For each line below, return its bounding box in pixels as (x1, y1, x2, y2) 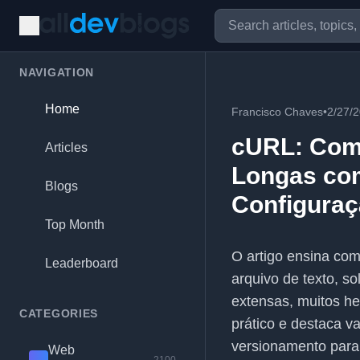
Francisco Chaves (231, 105, 323, 118)
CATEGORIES (19, 307, 98, 320)
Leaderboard (45, 256, 118, 270)
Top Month (45, 218, 104, 231)
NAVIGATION (19, 66, 94, 79)
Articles (45, 141, 88, 154)
